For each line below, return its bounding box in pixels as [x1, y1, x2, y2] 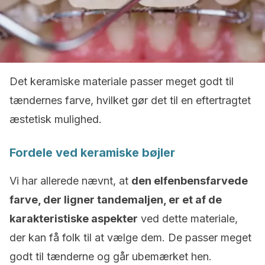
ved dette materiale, [138, 212, 238, 225]
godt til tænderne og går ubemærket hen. [9, 250, 212, 263]
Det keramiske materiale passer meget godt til [9, 75, 234, 88]
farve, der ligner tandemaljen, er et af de [9, 193, 222, 206]
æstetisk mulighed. [9, 113, 102, 125]
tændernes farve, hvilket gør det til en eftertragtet [9, 94, 251, 106]
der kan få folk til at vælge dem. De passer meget [9, 231, 251, 244]
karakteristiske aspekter [9, 212, 138, 225]
